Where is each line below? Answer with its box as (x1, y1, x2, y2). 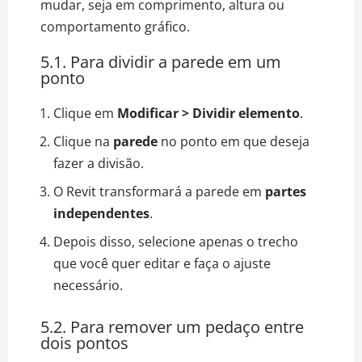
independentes (53, 204, 149, 222)
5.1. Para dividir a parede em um (40, 50, 281, 73)
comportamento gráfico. (40, 17, 190, 36)
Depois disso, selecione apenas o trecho (53, 232, 298, 250)
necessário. (53, 276, 123, 294)
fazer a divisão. (53, 154, 144, 172)
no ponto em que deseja (158, 132, 309, 150)
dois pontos (40, 331, 128, 354)
